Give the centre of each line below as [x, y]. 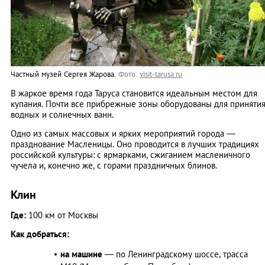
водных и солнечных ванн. [62, 115]
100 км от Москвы [62, 215]
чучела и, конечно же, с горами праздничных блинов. [114, 166]
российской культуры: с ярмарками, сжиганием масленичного [130, 155]
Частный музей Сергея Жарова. [64, 75]
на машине [81, 254]
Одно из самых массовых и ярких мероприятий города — [123, 134]
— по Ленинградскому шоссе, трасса [175, 254]
